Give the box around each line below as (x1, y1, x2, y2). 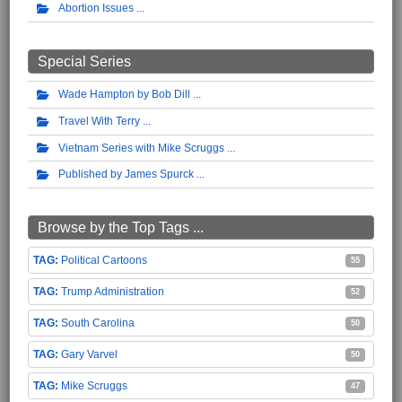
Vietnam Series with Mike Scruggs (58, 141, 224, 154)
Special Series (38, 53, 131, 69)
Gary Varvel (61, 348, 118, 362)
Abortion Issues (58, 2, 134, 15)
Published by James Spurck (58, 168, 194, 181)
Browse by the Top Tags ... (38, 220, 204, 236)
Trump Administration (61, 285, 164, 299)
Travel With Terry (58, 114, 140, 127)
